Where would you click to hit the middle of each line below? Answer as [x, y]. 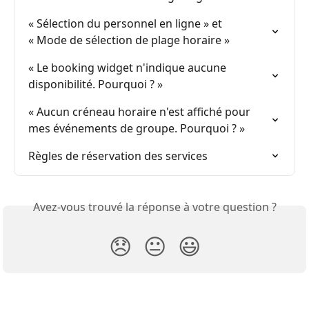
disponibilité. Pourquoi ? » [96, 84]
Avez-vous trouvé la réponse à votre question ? [154, 207]
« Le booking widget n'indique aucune [129, 68]
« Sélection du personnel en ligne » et [125, 24]
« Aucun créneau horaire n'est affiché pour [141, 112]
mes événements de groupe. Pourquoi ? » [137, 129]
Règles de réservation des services [118, 156]
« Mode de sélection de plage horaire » [129, 40]
